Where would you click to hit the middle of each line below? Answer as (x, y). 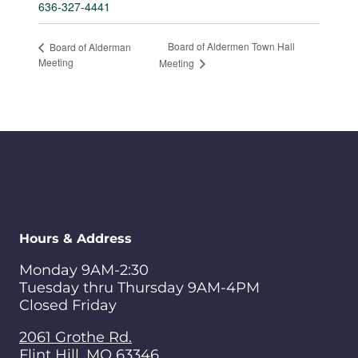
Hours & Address (76, 239)
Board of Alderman (89, 46)
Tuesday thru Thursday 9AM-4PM (139, 288)
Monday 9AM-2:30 (84, 270)
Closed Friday (68, 305)
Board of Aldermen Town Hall (232, 46)
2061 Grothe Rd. (76, 337)
